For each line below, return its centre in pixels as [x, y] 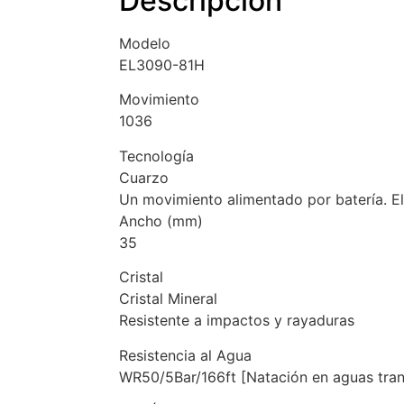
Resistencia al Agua [185, 355]
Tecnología [156, 156]
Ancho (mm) [161, 220]
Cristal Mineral [168, 299]
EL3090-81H [162, 65]
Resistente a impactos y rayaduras [237, 321]
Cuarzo [144, 177]
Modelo [145, 44]
